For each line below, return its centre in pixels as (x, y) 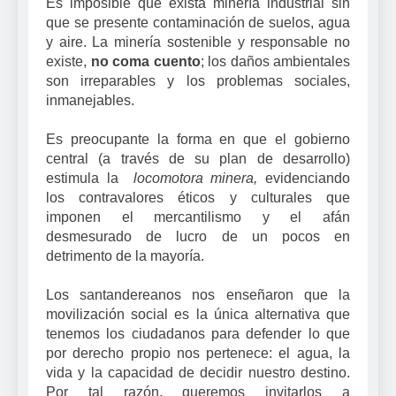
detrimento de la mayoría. (125, 256)
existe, (66, 62)
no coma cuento (145, 62)
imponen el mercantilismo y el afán (198, 217)
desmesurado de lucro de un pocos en (198, 237)
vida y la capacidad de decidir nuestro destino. (198, 373)
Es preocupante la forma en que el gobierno (198, 140)
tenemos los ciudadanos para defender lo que (198, 334)
